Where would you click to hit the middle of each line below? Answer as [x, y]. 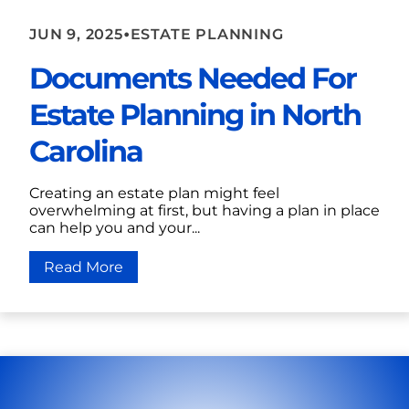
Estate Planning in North [195, 115]
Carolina [86, 152]
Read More [84, 267]
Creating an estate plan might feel [154, 194]
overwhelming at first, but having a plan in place [204, 211]
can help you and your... [115, 228]
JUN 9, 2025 [76, 34]
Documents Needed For [193, 79]
